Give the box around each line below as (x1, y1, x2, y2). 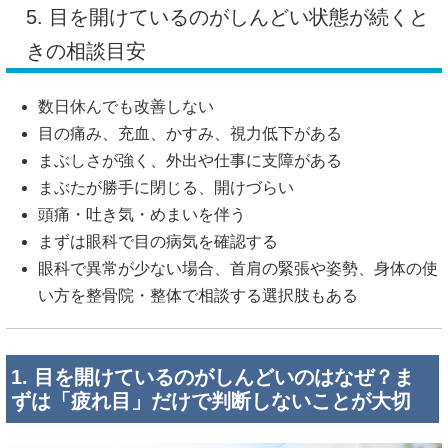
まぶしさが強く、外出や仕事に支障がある (38, 152, 342, 170)
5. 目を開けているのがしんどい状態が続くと (26, 6, 429, 29)
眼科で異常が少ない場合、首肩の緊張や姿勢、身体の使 (38, 260, 438, 278)
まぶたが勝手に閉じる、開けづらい (38, 179, 294, 197)
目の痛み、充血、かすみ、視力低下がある (38, 125, 342, 143)
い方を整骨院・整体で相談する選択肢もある (38, 287, 358, 305)
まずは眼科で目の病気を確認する (38, 233, 278, 251)
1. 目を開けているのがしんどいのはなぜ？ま (11, 366, 414, 389)
